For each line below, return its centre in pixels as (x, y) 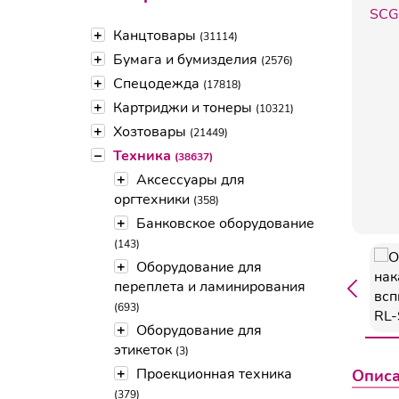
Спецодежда (158, 84)
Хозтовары (151, 132)
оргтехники (154, 200)
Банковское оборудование (225, 224)
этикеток (145, 350)
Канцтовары (156, 36)
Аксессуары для (191, 180)
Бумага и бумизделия (187, 60)
